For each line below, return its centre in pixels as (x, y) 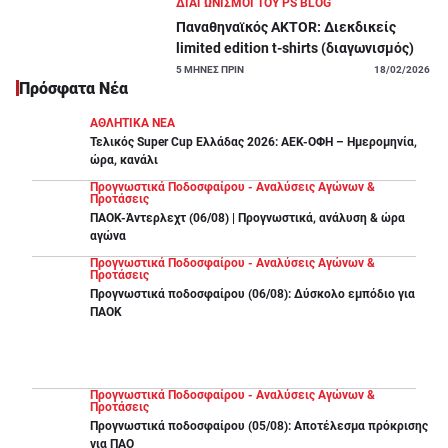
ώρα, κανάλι (124, 160)
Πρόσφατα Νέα (73, 88)
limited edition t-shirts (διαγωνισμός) (295, 48)
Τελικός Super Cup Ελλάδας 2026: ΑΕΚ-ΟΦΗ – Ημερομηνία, (253, 142)
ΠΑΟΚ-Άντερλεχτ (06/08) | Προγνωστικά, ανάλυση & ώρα (247, 218)
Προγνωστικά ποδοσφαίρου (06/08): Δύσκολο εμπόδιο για (252, 294)
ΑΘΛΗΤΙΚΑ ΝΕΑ (132, 123)
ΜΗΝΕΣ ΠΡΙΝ (213, 69)
